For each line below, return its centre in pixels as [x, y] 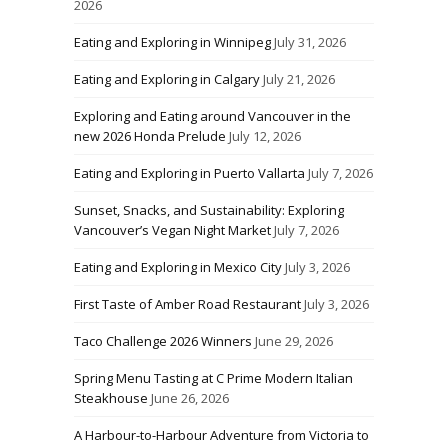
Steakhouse [111, 398]
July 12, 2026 [265, 136]
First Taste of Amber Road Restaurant [187, 304]
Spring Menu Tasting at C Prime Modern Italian [213, 378]
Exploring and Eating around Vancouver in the [212, 116]
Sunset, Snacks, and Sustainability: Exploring [209, 210]
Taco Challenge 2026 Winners [163, 341]
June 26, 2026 [190, 398]
